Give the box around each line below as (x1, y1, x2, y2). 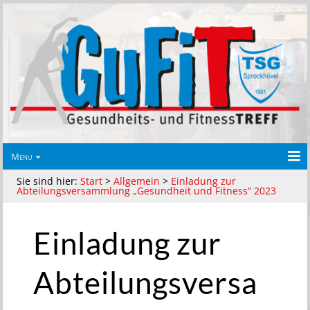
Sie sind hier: (17, 174, 81, 188)
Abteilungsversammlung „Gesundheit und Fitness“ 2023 (17, 184, 277, 198)
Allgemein (113, 174, 161, 188)
